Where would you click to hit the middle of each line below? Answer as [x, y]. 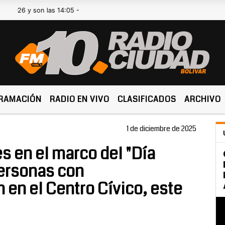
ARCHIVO [203, 99]
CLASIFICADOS [147, 99]
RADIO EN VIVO [80, 99]
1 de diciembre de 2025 [161, 129]
